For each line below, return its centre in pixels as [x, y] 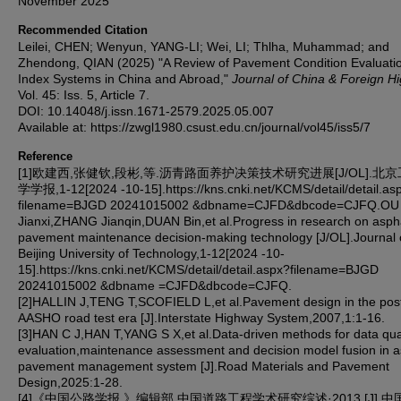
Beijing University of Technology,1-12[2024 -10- [151, 253]
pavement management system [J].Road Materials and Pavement [204, 366]
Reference [45, 156]
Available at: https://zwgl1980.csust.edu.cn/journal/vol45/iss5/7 [194, 127]
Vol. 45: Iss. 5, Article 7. [84, 94]
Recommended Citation [83, 30]
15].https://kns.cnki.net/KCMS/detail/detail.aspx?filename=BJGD [198, 269]
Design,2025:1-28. [70, 382]
